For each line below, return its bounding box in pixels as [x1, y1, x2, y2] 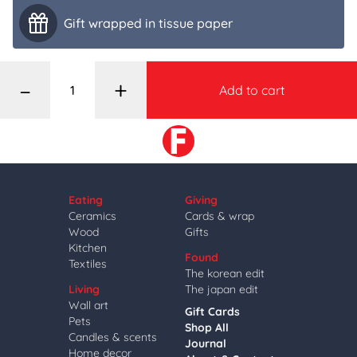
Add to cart [219, 82, 284, 98]
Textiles [69, 257, 107, 271]
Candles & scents [69, 330, 157, 344]
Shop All [185, 320, 229, 335]
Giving [185, 193, 218, 207]
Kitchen [69, 241, 107, 255]
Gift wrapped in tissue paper [64, 15, 233, 31]
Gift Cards [185, 304, 240, 319]
